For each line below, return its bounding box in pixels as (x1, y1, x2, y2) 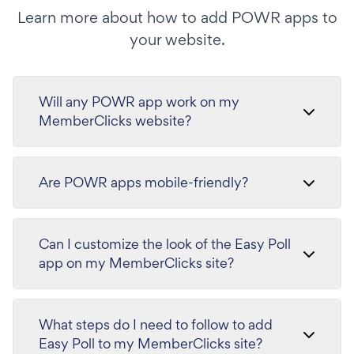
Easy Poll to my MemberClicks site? (39, 334, 262, 352)
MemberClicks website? (39, 111, 191, 130)
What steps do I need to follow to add (39, 315, 273, 333)
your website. (129, 29, 225, 50)
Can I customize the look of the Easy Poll (39, 235, 291, 253)
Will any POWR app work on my (39, 92, 239, 111)
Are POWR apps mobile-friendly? (39, 173, 248, 191)
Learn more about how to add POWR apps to (17, 7, 337, 28)
